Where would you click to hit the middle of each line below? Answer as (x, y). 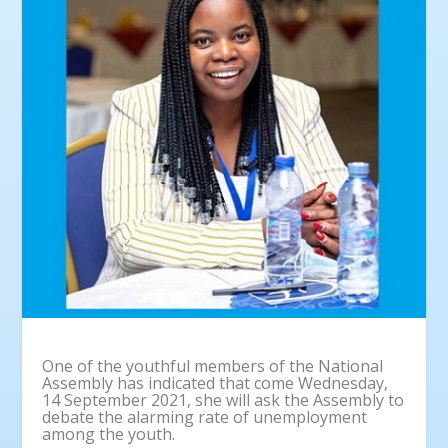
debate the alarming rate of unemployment (205, 417)
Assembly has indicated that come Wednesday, (215, 383)
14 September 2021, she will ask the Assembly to (223, 400)
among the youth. (109, 434)
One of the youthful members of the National (213, 366)
